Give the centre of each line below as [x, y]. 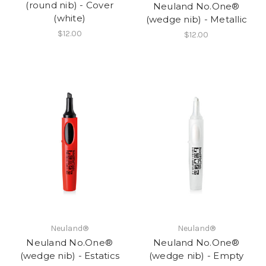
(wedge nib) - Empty [196, 255]
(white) [70, 18]
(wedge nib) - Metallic [196, 19]
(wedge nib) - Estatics [69, 255]
